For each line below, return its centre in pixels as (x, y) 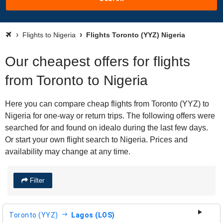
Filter (36, 180)
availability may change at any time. (68, 152)
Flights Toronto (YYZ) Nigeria (135, 35)
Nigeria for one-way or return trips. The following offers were (110, 116)
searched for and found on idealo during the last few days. (107, 128)
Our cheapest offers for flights (98, 61)
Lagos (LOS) (93, 215)
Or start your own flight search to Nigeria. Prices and (96, 140)
